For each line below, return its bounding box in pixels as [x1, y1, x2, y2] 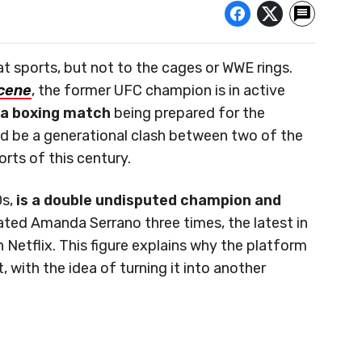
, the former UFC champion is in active [32, 82, 285, 100]
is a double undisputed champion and [16, 192, 281, 210]
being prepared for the [111, 104, 265, 123]
